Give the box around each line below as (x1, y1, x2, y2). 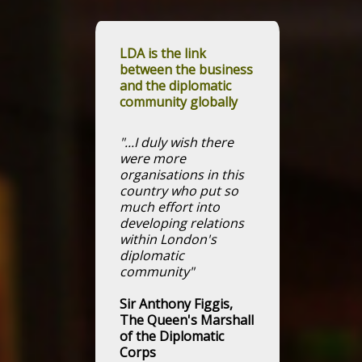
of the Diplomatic (120, 327, 224, 345)
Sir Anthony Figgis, (120, 295, 233, 313)
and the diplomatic (120, 77, 231, 95)
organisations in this (120, 166, 244, 183)
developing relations (120, 214, 244, 232)
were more (120, 149, 186, 167)
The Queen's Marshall (120, 311, 254, 329)
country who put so (120, 182, 238, 200)
